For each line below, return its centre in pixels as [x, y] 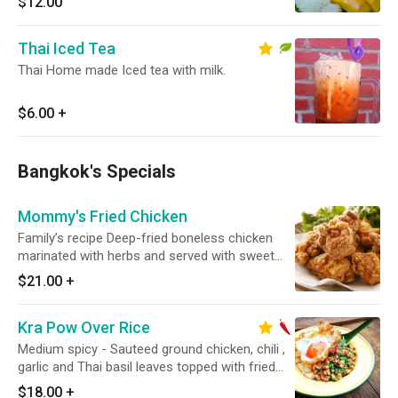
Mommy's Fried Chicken [103, 216]
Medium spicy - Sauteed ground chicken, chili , [151, 349]
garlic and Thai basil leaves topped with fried [147, 367]
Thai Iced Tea [67, 48]
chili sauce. [50, 274]
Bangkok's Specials [97, 171]
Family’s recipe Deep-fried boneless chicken [145, 238]
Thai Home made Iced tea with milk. [122, 70]
